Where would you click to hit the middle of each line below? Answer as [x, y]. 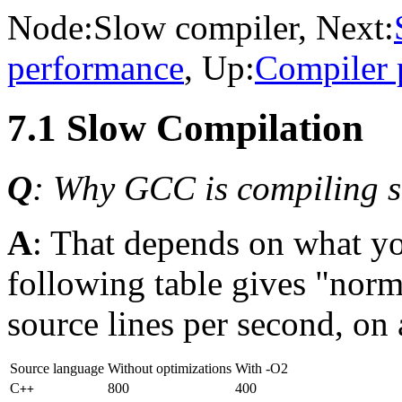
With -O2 [262, 368]
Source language [57, 368]
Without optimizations [170, 368]
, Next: [346, 27]
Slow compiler [196, 27]
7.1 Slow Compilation [185, 127]
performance [96, 68]
